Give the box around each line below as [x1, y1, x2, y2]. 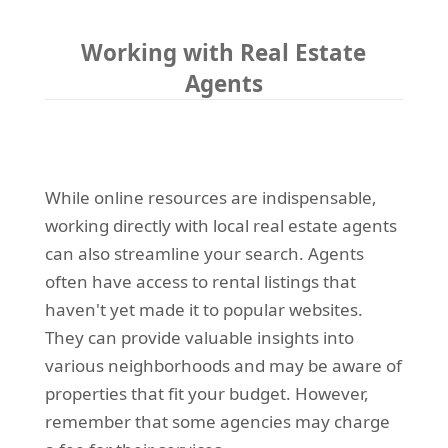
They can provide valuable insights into [44, 326, 354, 350]
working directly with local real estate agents [44, 214, 397, 238]
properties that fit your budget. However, [44, 382, 369, 406]
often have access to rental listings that [44, 270, 356, 294]
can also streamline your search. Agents [44, 242, 364, 266]
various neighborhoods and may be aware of [44, 354, 402, 378]
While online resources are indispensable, [44, 186, 377, 210]
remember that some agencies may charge [44, 410, 390, 434]
